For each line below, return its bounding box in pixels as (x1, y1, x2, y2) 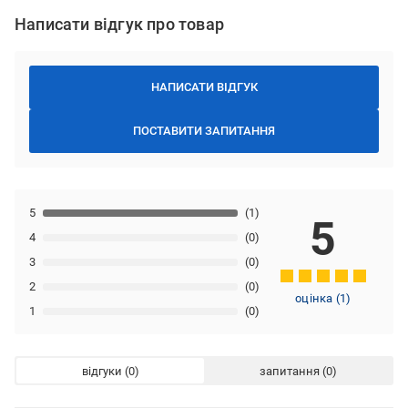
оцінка (295, 291, 336, 306)
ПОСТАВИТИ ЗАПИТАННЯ (133, 124, 275, 138)
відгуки (81, 363, 122, 378)
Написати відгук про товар (15, 15, 224, 35)
